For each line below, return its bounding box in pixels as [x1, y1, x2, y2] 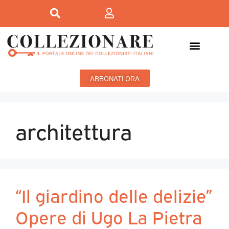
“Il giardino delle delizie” [15, 182, 212, 208]
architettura [15, 116, 132, 145]
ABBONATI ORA [89, 73, 140, 83]
